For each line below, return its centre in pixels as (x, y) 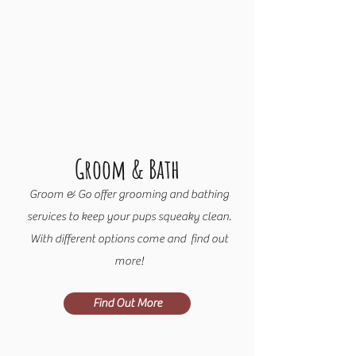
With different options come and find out (129, 239)
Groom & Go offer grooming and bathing (129, 194)
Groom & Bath (127, 168)
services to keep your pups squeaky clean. (129, 217)
